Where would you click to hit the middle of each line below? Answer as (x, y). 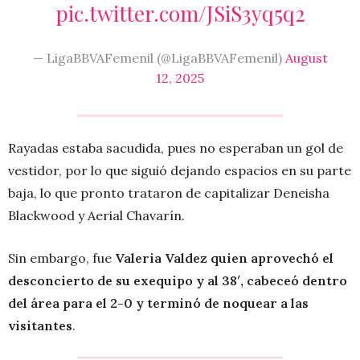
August (306, 57)
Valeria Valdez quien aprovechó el (224, 258)
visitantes (40, 325)
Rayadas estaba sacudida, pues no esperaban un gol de (176, 147)
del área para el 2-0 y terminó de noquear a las (158, 303)
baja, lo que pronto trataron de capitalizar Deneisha (169, 192)
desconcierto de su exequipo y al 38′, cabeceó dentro (178, 280)
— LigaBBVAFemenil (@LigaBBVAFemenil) (159, 57)
